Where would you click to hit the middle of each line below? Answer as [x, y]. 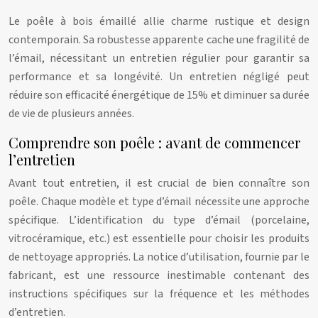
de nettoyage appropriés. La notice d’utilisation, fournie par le [159, 257]
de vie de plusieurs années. [71, 114]
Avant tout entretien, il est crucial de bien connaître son [159, 183]
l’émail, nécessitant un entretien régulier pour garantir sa [159, 58]
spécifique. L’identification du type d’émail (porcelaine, [159, 220]
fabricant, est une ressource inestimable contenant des [159, 275]
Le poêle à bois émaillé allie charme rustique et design [159, 21]
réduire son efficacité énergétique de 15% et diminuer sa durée [159, 95]
